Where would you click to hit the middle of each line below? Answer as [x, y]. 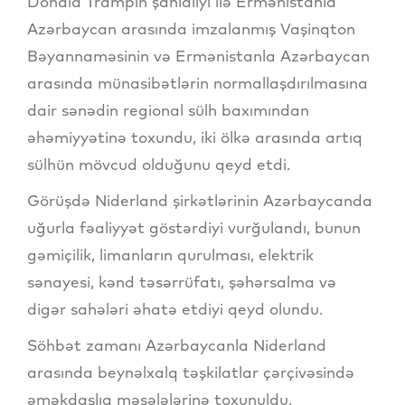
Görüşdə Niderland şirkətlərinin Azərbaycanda [200, 200]
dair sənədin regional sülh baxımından [168, 109]
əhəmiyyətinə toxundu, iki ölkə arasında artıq [195, 137]
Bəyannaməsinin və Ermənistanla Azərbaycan [198, 55]
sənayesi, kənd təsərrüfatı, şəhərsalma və [182, 281]
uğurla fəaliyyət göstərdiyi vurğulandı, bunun [194, 227]
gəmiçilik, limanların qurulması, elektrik [170, 254]
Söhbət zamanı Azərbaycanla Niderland [177, 344]
